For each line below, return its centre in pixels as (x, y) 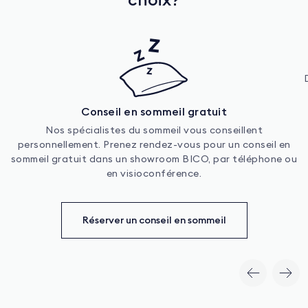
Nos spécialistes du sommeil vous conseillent (154, 130)
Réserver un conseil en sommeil (154, 220)
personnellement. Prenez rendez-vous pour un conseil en (154, 145)
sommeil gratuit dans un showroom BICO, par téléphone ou (154, 159)
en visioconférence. (154, 174)
